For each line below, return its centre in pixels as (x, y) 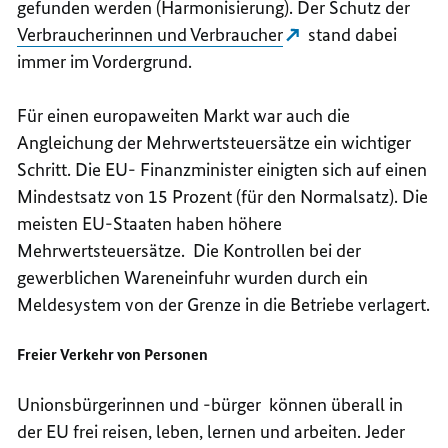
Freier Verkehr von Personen (113, 354)
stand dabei (351, 34)
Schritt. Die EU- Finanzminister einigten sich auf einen (222, 169)
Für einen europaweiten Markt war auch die (184, 115)
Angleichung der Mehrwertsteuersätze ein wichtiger (214, 142)
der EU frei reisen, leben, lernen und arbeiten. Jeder (211, 431)
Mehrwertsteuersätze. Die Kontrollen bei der (189, 250)
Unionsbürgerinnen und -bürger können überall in (210, 404)
